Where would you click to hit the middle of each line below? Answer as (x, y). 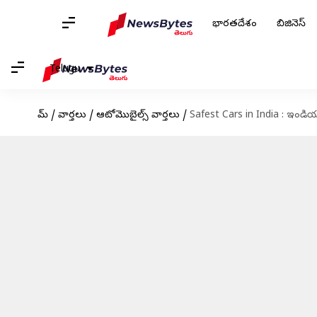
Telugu (65, 69)
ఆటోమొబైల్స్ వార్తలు (138, 116)
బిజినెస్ (291, 24)
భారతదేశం (235, 24)
